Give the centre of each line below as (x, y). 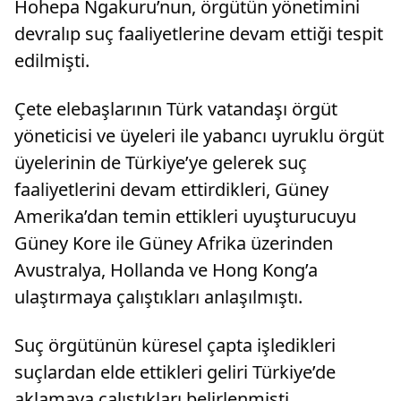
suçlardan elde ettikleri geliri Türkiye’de (175, 371)
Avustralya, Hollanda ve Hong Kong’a (166, 269)
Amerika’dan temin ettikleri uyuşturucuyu (185, 216)
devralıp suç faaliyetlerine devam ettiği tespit (199, 33)
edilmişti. (52, 60)
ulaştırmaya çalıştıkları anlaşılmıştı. (158, 296)
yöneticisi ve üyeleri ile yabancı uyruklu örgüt (199, 135)
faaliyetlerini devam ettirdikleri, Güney (171, 189)
